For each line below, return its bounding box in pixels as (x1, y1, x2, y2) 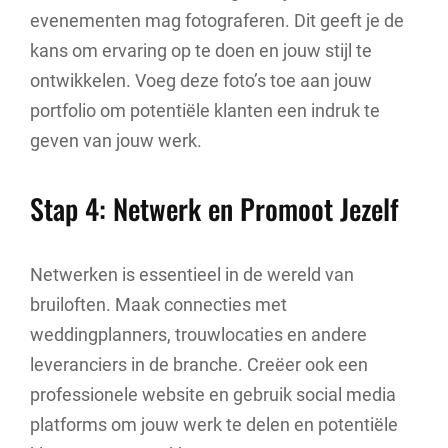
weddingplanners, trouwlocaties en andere (30, 324, 367, 346)
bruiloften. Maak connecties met (30, 294, 287, 316)
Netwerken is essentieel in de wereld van (30, 264, 354, 286)
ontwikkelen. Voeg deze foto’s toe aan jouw (30, 70, 372, 92)
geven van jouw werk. (30, 130, 202, 152)
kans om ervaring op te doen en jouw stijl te (30, 40, 372, 62)
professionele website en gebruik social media (30, 384, 396, 406)
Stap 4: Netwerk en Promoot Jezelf (30, 187, 399, 229)
